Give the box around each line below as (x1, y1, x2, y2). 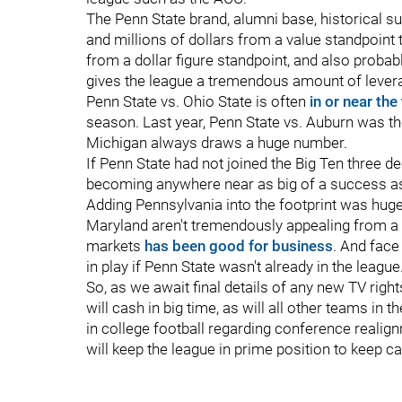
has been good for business (144, 237, 333, 255)
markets (86, 237, 144, 255)
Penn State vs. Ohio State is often (86, 92, 310, 110)
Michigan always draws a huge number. (86, 134, 347, 152)
